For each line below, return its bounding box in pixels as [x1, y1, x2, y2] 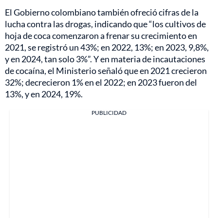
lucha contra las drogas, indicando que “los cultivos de [5, 18, 206, 30]
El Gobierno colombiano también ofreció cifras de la [5, 7, 199, 18]
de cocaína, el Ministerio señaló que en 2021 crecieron [5, 65, 207, 76]
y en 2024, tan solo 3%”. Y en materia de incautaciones [5, 54, 205, 65]
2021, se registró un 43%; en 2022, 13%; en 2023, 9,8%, [5, 42, 209, 53]
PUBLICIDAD [91, 109, 127, 117]
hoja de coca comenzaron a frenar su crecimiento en [5, 30, 197, 41]
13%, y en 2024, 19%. [5, 89, 83, 100]
